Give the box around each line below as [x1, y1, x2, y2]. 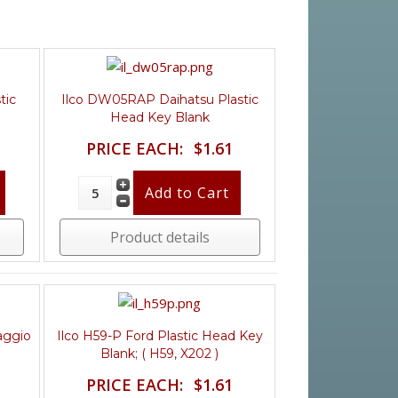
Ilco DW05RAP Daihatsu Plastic [60, 91, 259, 107]
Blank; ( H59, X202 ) [100, 345, 219, 362]
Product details [109, 227, 210, 247]
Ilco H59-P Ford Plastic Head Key [56, 327, 263, 344]
